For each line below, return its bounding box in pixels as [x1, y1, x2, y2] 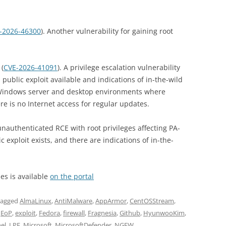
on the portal [50, 172, 94, 182]
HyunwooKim [143, 208, 185, 218]
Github [120, 208, 140, 218]
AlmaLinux [20, 196, 51, 206]
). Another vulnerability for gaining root [41, 26, 173, 36]
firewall [63, 208, 85, 218]
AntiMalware [54, 196, 92, 206]
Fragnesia [88, 208, 117, 218]
